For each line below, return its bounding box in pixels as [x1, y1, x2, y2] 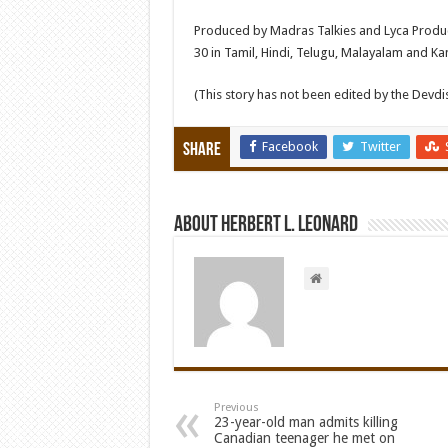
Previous [213, 401, 259, 414]
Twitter [359, 139, 401, 154]
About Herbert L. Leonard [173, 214, 358, 237]
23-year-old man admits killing [213, 414, 398, 430]
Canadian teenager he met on [213, 430, 395, 446]
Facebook [261, 139, 318, 154]
